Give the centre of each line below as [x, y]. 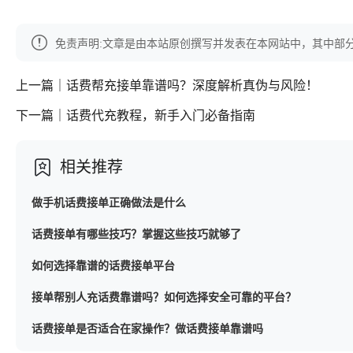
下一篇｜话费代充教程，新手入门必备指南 [136, 115]
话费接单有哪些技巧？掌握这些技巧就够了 [136, 234]
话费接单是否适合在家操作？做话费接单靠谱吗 [147, 329]
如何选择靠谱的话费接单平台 [103, 266]
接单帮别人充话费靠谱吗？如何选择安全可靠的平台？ [164, 297]
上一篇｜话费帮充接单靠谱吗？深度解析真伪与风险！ [167, 85]
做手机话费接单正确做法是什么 [109, 203]
